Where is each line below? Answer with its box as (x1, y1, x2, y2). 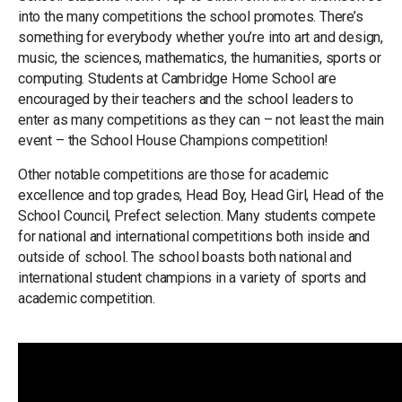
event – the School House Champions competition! (18, 132, 328, 150)
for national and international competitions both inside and (18, 228, 370, 246)
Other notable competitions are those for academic (18, 166, 328, 184)
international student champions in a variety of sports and (18, 269, 367, 287)
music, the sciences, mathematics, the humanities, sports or (18, 49, 381, 67)
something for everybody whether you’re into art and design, (18, 29, 383, 47)
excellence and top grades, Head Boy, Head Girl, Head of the (18, 187, 384, 205)
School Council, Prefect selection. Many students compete (18, 207, 376, 225)
